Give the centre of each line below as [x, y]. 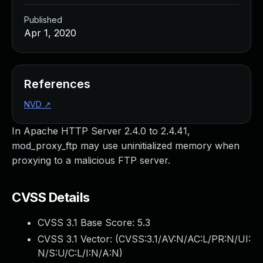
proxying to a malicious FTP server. [91, 160]
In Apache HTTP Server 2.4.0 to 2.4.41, [101, 131]
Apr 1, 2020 [50, 33]
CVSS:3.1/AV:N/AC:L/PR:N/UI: [185, 239]
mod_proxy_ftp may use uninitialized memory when [126, 146]
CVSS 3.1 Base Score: [87, 222]
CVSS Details [51, 197]
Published [43, 20]
